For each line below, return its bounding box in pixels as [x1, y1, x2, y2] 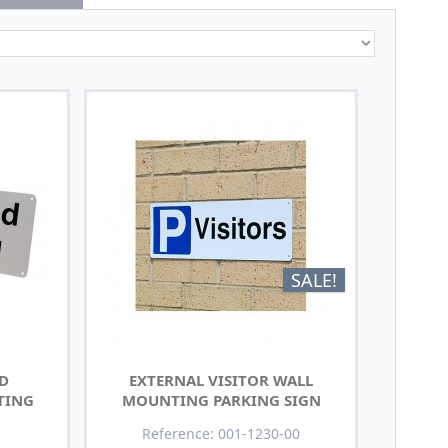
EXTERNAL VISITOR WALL [129, 369, 314, 390]
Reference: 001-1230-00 [142, 423, 301, 443]
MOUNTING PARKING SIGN [121, 389, 321, 410]
